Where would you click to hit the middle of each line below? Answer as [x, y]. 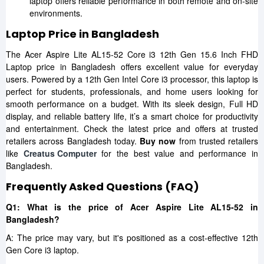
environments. [56, 13]
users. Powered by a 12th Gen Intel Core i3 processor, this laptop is [132, 79]
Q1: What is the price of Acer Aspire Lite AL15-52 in [132, 207]
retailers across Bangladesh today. [73, 141]
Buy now [158, 141]
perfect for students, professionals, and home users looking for [132, 91]
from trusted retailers [217, 141]
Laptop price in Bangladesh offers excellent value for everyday [132, 67]
